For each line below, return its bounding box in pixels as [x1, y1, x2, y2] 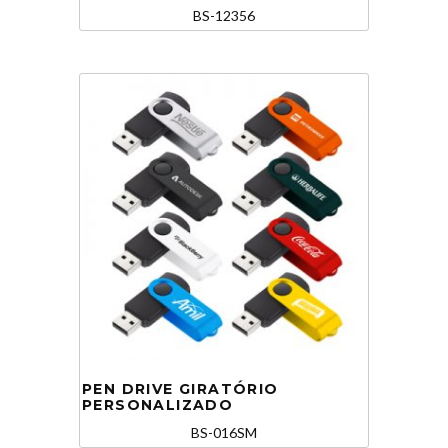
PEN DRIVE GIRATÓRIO [82, 380, 279, 399]
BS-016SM [191, 424, 257, 442]
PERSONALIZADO [82, 396, 234, 415]
